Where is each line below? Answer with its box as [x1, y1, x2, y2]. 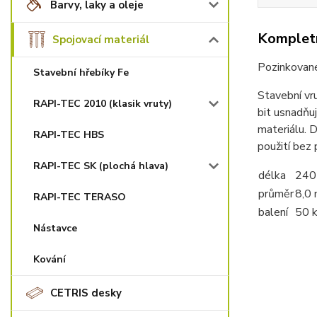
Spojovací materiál [52, 33, 149, 47]
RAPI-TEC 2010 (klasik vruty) [33, 97, 172, 110]
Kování [33, 253, 66, 266]
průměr [258, 186, 294, 202]
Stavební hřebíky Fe [33, 66, 129, 79]
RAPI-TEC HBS [33, 128, 104, 142]
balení [258, 204, 288, 220]
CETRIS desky [50, 286, 122, 300]
